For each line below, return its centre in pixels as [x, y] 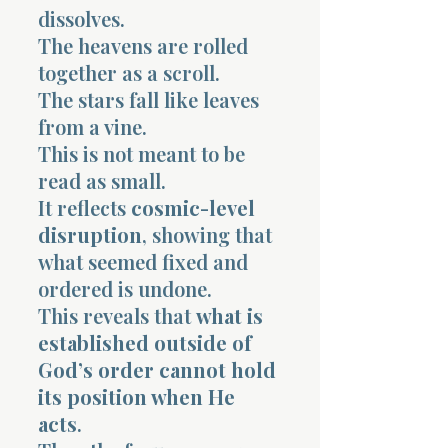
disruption [90, 234]
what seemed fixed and [143, 261]
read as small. [102, 180]
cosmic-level [193, 207]
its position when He [136, 396]
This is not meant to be [141, 153]
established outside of [145, 342]
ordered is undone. [125, 288]
